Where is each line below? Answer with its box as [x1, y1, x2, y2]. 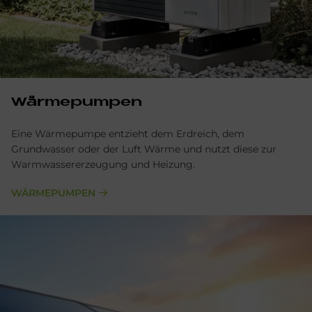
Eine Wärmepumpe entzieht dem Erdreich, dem [11, 127, 244, 140]
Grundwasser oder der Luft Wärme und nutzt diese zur [11, 142, 276, 155]
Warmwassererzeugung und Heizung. [11, 157, 195, 171]
